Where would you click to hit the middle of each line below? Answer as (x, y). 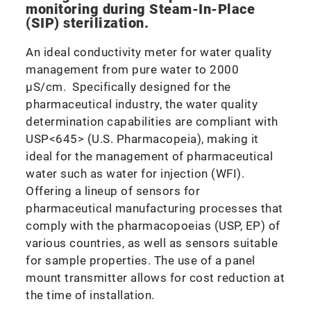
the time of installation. (90, 295)
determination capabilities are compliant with (152, 121)
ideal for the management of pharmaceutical (150, 156)
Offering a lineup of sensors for (113, 191)
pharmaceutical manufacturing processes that (154, 208)
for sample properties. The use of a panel (141, 260)
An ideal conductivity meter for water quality (149, 52)
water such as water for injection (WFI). (135, 173)
